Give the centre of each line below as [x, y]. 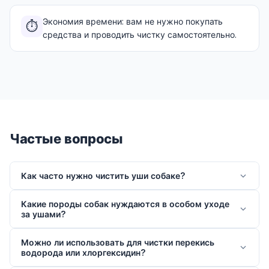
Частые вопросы [66, 139]
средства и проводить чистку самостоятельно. [140, 35]
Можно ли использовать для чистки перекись [118, 242]
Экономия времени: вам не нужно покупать [133, 21]
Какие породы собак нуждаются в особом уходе [125, 204]
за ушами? [43, 214]
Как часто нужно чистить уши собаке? [103, 176]
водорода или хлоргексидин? [83, 252]
